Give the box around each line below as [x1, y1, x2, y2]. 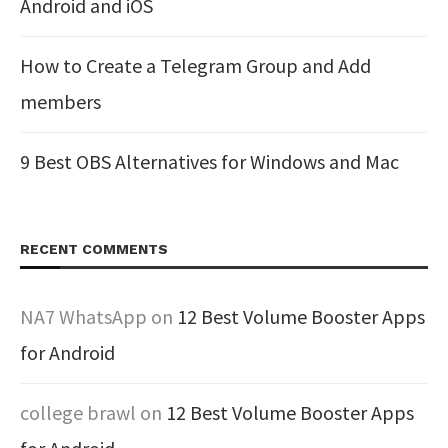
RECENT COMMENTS [20, 241, 168, 257]
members [20, 89, 101, 114]
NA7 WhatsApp [20, 304, 147, 329]
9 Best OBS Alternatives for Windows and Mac [20, 149, 399, 174]
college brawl [20, 400, 136, 425]
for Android [20, 340, 115, 365]
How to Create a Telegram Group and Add [20, 53, 371, 78]
